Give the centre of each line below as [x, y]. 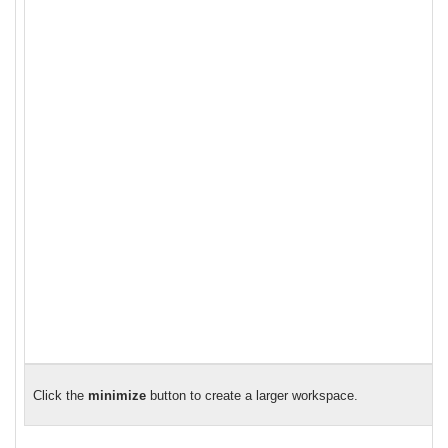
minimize [119, 396]
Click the [60, 396]
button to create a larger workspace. [256, 396]
